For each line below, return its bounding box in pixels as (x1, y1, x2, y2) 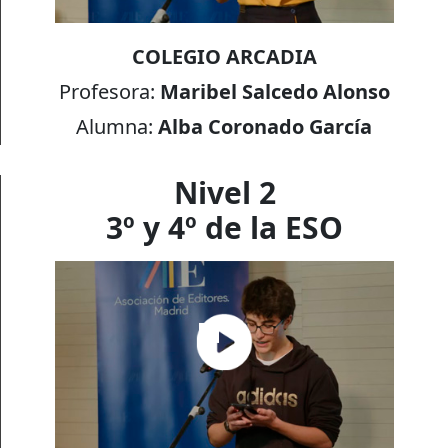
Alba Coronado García (158, 113, 373, 141)
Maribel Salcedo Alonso (159, 78, 390, 106)
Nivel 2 (173, 171, 276, 213)
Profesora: (58, 78, 160, 106)
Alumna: (76, 113, 159, 141)
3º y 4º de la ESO (106, 206, 343, 248)
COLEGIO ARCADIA (131, 43, 317, 71)
